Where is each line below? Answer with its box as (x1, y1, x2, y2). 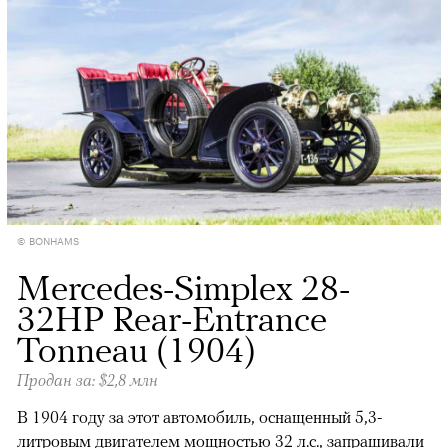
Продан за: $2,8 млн (17, 369, 158, 390)
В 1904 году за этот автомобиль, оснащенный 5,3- (17, 406, 382, 427)
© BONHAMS (17, 231, 79, 248)
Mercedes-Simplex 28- (17, 265, 350, 308)
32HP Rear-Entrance (17, 296, 327, 339)
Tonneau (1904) (17, 327, 256, 370)
